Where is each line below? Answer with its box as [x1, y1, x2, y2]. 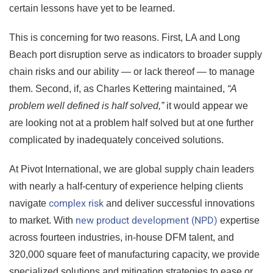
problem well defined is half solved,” [9, 101, 166, 111]
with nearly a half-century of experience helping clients [9, 181, 243, 191]
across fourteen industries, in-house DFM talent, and [9, 232, 234, 243]
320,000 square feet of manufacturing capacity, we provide [9, 249, 260, 260]
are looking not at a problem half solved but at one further [9, 118, 253, 128]
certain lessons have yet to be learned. [9, 3, 175, 13]
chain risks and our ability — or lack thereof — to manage [9, 66, 255, 77]
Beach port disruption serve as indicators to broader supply [9, 49, 262, 60]
